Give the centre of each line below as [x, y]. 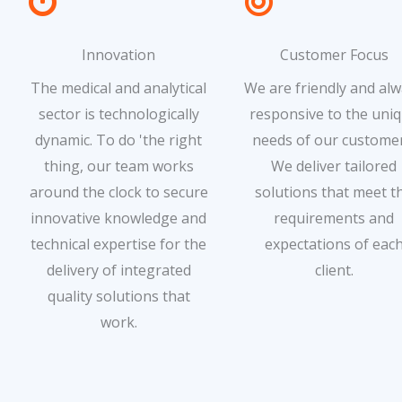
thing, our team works [118, 166]
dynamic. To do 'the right [118, 140]
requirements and [334, 218]
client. [334, 270]
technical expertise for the [118, 244]
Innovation [118, 54]
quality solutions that [118, 296]
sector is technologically [118, 114]
